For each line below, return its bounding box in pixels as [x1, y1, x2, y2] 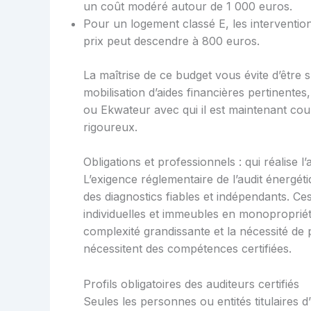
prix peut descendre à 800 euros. [83, 33, 260, 48]
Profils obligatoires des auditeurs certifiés [83, 276, 299, 291]
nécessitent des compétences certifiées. [83, 242, 292, 256]
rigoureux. [83, 119, 137, 134]
